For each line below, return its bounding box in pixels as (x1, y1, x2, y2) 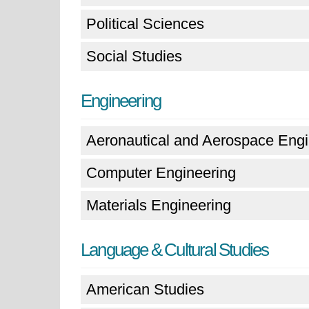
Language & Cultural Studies (81, 239, 269, 260)
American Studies (86, 281, 204, 298)
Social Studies (86, 48, 182, 65)
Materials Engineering (86, 197, 231, 214)
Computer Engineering (86, 164, 236, 181)
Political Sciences (86, 15, 204, 32)
